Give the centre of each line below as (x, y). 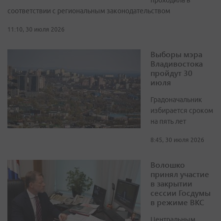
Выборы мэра (176, 54)
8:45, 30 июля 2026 (177, 140)
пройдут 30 (171, 73)
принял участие (180, 174)
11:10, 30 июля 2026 (36, 30)
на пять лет (168, 122)
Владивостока (177, 64)
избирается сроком (182, 111)
